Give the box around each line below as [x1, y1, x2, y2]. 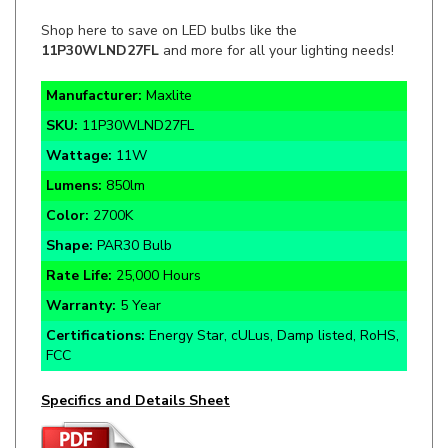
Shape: [46, 202, 97, 221]
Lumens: [46, 142, 102, 161]
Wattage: [46, 112, 116, 131]
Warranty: [46, 262, 120, 281]
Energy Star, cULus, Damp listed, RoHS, [145, 292, 399, 311]
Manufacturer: [46, 52, 146, 71]
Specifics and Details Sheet [41, 357, 230, 376]
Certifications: [46, 292, 145, 311]
